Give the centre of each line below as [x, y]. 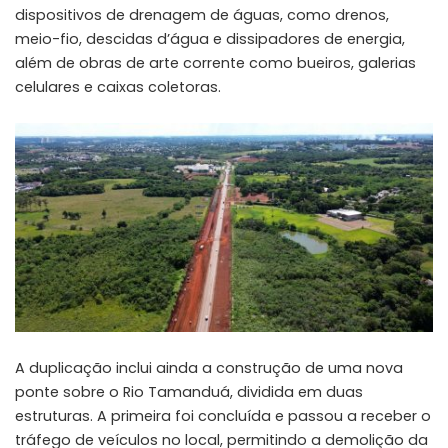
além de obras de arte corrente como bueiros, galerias [215, 62]
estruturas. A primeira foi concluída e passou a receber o [223, 415]
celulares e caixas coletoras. [118, 86]
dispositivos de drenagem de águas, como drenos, [202, 14]
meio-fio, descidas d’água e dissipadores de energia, [210, 38]
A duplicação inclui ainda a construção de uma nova [209, 367]
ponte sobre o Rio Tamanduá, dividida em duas [189, 391]
